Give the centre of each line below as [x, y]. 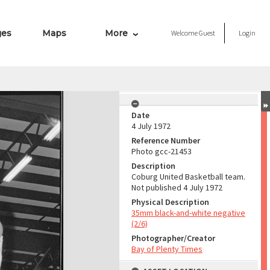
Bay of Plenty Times [167, 249]
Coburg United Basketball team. [188, 177]
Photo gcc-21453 [162, 151]
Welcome [185, 33]
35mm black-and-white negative [188, 213]
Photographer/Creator [173, 238]
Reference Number [166, 140]
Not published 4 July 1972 [177, 187]
